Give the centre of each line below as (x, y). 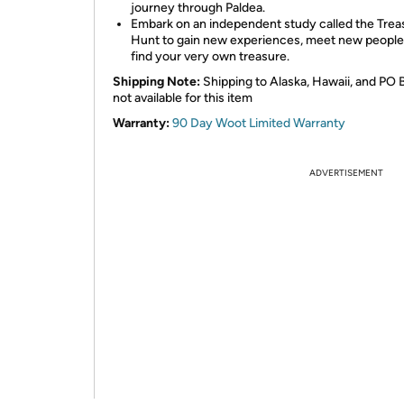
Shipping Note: (156, 82)
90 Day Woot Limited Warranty (259, 123)
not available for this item (183, 98)
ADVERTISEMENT (346, 173)
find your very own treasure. (210, 56)
